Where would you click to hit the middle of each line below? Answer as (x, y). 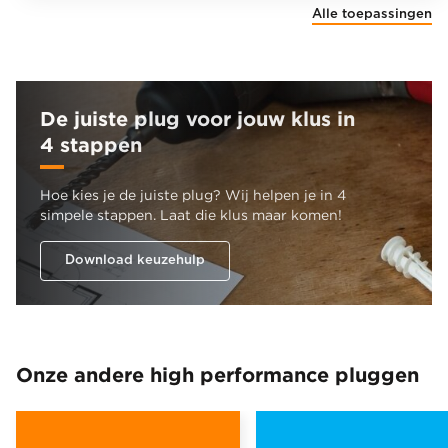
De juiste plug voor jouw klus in (197, 117)
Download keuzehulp (135, 260)
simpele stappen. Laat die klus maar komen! (191, 214)
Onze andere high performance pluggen (217, 373)
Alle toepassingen (372, 14)
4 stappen (91, 143)
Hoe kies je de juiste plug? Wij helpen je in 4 (193, 194)
